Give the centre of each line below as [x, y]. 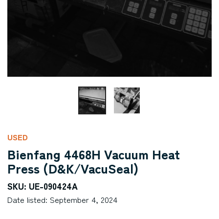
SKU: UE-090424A [43, 186]
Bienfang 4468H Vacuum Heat [94, 154]
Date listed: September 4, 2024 [62, 199]
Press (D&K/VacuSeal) [73, 168]
